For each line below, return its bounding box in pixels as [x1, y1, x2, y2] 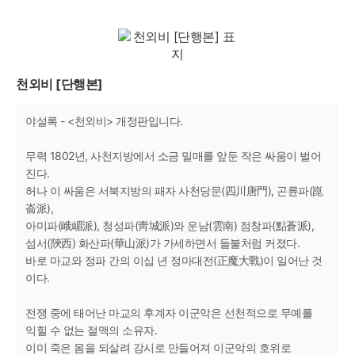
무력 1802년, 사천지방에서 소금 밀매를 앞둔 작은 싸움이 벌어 [25, 149, 321, 162]
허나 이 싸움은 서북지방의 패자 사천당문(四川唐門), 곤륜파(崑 [25, 184, 323, 197]
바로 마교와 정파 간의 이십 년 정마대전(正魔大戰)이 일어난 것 [25, 254, 323, 267]
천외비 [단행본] [16, 76, 103, 92]
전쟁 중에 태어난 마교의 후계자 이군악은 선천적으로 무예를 [25, 306, 312, 319]
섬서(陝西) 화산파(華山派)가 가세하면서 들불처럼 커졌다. [25, 236, 300, 250]
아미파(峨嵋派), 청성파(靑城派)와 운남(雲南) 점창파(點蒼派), [25, 219, 314, 232]
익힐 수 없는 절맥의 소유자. [25, 323, 157, 337]
